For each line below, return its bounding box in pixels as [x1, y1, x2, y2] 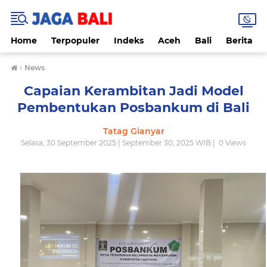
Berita [226, 35, 253, 46]
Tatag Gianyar [103, 126, 164, 136]
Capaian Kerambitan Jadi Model [23, 83, 244, 99]
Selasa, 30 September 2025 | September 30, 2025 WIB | [21, 138, 217, 147]
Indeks [114, 35, 144, 46]
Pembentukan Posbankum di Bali [17, 100, 250, 116]
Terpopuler [51, 35, 100, 46]
